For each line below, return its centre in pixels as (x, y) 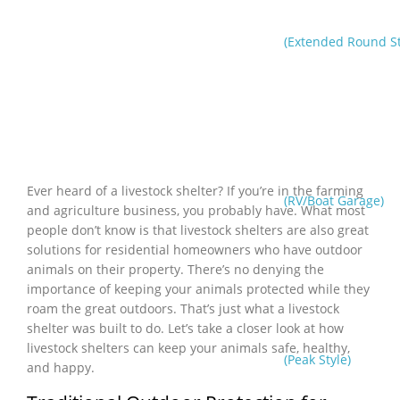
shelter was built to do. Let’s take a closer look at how (185, 329)
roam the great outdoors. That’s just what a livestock (183, 309)
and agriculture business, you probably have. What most (196, 211)
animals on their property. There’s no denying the (175, 270)
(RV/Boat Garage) (334, 200)
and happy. (61, 368)
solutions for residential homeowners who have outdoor (195, 250)
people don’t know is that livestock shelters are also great (198, 230)
